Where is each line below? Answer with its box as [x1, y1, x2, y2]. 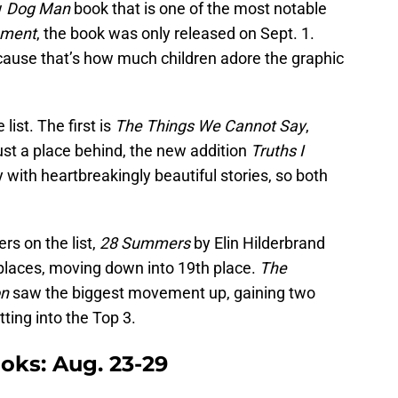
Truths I [251, 141, 304, 161]
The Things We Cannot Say [115, 116, 306, 136]
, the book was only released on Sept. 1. [36, 24, 314, 44]
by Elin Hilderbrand [190, 234, 325, 253]
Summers [121, 234, 190, 253]
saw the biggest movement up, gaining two [9, 283, 315, 303]
